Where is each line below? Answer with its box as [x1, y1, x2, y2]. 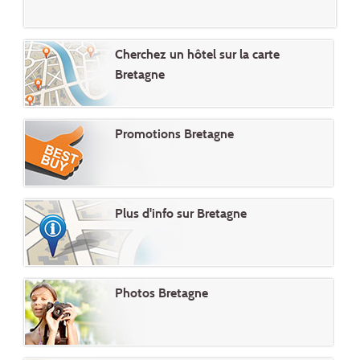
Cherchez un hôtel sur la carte [115, 47, 280, 63]
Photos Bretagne [115, 285, 208, 301]
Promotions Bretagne [115, 126, 234, 142]
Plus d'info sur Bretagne [115, 206, 247, 222]
